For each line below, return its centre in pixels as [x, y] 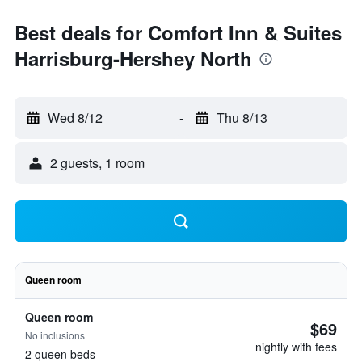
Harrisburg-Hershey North [133, 58]
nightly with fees [296, 347]
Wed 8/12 [75, 118]
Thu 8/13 [242, 118]
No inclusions [55, 335]
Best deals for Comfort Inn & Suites [178, 32]
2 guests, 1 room [97, 163]
